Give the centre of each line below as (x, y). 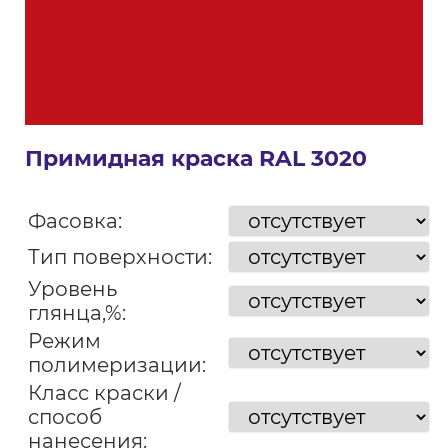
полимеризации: (116, 365)
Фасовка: (74, 221)
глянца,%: (76, 313)
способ (64, 417)
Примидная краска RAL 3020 (195, 158)
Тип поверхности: (119, 257)
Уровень (72, 289)
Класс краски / (104, 393)
